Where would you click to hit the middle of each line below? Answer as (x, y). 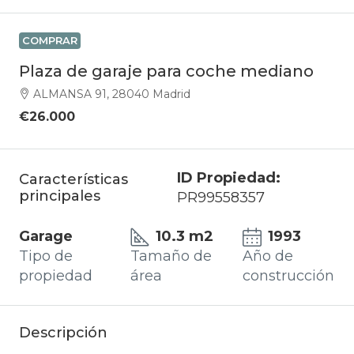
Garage (46, 237)
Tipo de (46, 256)
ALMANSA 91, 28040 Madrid (112, 94)
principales (60, 196)
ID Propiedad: (228, 178)
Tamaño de (171, 256)
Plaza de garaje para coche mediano (166, 72)
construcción (288, 276)
